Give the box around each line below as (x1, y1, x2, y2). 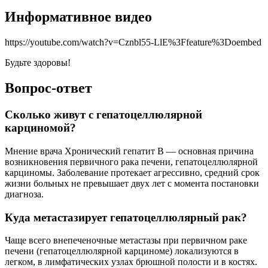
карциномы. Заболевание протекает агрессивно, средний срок (5, 167, 260, 178)
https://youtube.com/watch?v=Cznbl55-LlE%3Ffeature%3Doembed (5, 37, 261, 48)
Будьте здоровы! (5, 57, 71, 68)
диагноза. (5, 188, 44, 199)
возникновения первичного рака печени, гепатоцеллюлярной (5, 156, 258, 167)
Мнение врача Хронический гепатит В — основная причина (5, 145, 254, 156)
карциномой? (5, 121, 76, 135)
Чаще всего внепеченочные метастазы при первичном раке (5, 235, 247, 246)
